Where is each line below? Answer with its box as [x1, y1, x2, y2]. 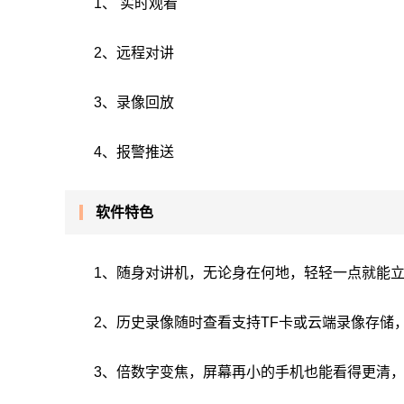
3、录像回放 [94, 95, 174, 110]
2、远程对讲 [94, 45, 174, 60]
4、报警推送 [94, 144, 174, 160]
